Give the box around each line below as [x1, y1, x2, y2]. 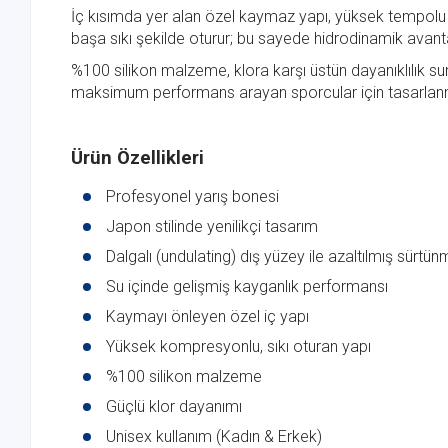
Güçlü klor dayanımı [106, 397, 242, 417]
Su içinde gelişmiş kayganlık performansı [106, 277, 388, 297]
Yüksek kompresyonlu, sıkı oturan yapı [106, 337, 371, 357]
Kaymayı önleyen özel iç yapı [106, 307, 309, 327]
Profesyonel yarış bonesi [106, 187, 279, 207]
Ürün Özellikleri [71, 147, 204, 170]
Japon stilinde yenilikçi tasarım [106, 217, 318, 237]
